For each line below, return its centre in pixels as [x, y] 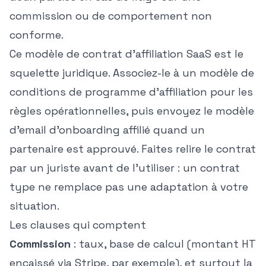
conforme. [37, 35]
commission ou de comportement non [111, 16]
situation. [34, 206]
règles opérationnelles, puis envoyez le [113, 111]
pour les [230, 92]
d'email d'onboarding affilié [80, 130]
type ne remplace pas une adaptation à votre [129, 187]
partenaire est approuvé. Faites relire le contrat [133, 149]
